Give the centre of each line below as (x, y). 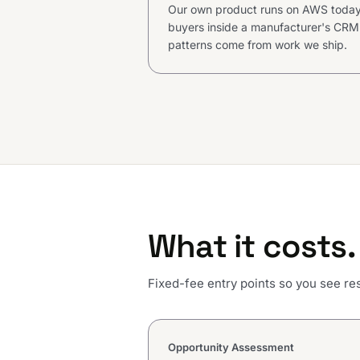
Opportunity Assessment (231, 348)
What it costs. (252, 247)
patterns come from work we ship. (258, 45)
